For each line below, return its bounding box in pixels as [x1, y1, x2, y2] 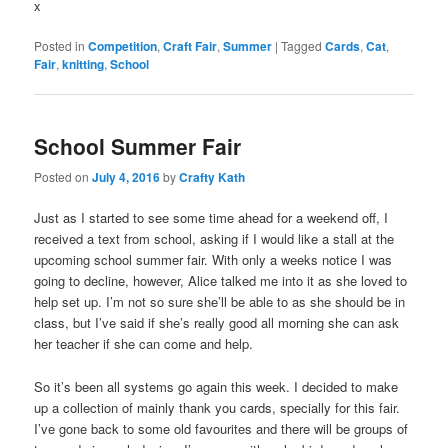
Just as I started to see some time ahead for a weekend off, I [34, 208, 389, 228]
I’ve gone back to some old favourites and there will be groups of [34, 418, 409, 438]
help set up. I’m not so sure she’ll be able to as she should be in [34, 292, 406, 312]
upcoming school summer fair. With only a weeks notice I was [34, 250, 393, 270]
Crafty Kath [179, 168, 246, 187]
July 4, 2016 [92, 168, 161, 187]
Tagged [281, 36, 323, 54]
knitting [62, 54, 105, 73]
